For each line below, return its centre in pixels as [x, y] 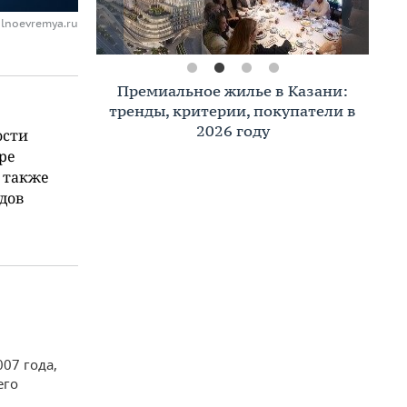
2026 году [233, 131]
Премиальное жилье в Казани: [233, 91]
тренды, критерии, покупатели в [233, 111]
